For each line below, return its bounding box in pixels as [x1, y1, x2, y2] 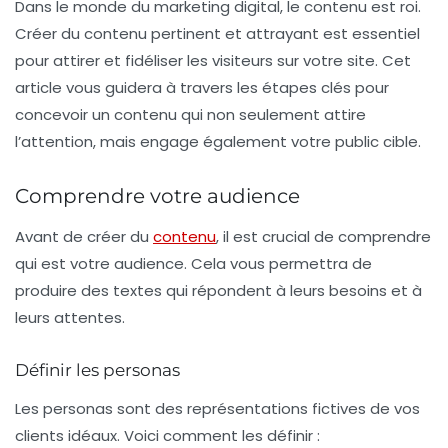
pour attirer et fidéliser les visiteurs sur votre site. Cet [15, 50, 411, 72]
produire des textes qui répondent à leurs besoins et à [15, 280, 422, 302]
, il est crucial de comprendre [216, 226, 431, 248]
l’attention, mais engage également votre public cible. [15, 131, 421, 153]
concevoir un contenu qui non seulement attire [15, 104, 366, 126]
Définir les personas [15, 360, 180, 381]
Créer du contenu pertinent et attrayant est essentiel [15, 23, 420, 45]
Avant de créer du [15, 226, 153, 248]
